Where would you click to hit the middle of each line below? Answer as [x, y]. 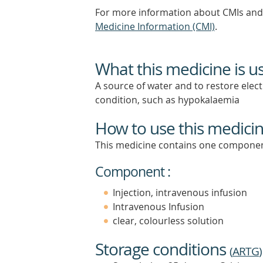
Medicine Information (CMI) [155, 26]
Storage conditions [162, 249]
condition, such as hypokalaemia [167, 100]
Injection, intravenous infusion [180, 193]
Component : [133, 172]
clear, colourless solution [168, 221]
